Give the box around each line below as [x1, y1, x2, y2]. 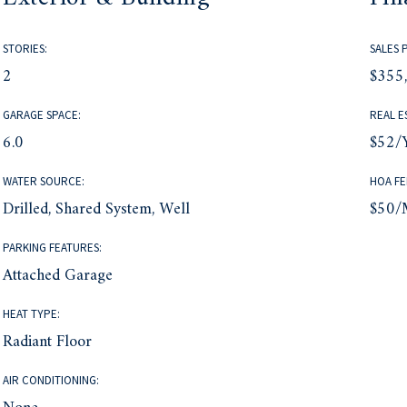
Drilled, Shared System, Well [3, 195, 191, 224]
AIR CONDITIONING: [3, 372, 100, 389]
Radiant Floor [3, 328, 93, 357]
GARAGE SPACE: [3, 107, 82, 124]
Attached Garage [3, 262, 114, 291]
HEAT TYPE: [3, 306, 61, 323]
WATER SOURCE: [3, 174, 85, 190]
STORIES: [3, 41, 48, 57]
